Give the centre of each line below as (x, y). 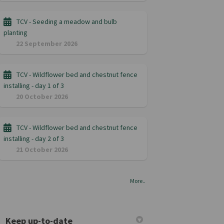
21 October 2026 (42, 149)
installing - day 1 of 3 (34, 85)
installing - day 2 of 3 (34, 138)
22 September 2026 (47, 43)
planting (16, 32)
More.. (138, 181)
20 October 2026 (42, 96)
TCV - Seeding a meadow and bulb (67, 21)
